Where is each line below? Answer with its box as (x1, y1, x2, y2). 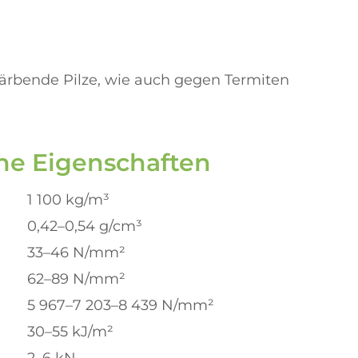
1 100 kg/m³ (27, 191, 109, 209)
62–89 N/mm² (27, 270, 125, 288)
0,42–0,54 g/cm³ (27, 217, 142, 235)
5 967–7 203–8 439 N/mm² (27, 296, 214, 314)
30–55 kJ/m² (27, 323, 113, 340)
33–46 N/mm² (27, 244, 125, 261)
